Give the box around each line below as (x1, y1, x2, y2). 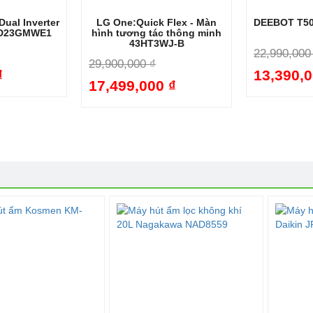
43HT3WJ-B (129, 38, 184, 49)
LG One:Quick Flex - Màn (96, 17, 217, 28)
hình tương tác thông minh (92, 27, 221, 38)
